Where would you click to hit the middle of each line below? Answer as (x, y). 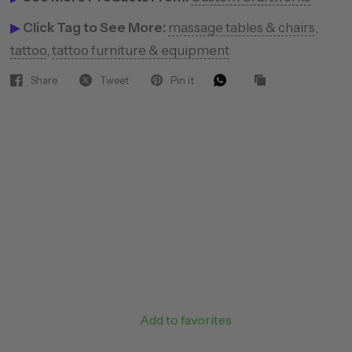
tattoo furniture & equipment (140, 50)
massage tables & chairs (241, 27)
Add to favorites (185, 320)
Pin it (182, 80)
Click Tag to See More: (94, 27)
